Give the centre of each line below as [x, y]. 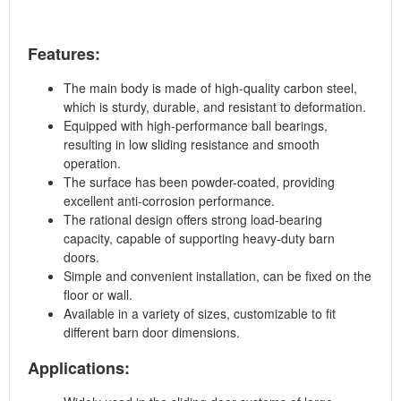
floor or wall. [98, 294]
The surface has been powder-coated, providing [199, 181]
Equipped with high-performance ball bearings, [196, 125]
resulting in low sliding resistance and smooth [192, 144]
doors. [81, 256]
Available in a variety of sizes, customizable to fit [200, 313]
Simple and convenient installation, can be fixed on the [218, 275]
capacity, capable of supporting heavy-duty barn [199, 238]
